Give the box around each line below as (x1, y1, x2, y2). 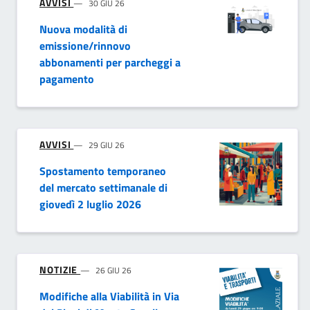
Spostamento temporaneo (39, 162, 166, 179)
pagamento (39, 70, 94, 87)
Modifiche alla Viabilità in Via (39, 287, 179, 304)
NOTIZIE (39, 262, 81, 277)
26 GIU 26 (95, 263, 132, 277)
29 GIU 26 (89, 138, 125, 152)
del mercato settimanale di (39, 179, 167, 196)
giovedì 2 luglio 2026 (39, 195, 141, 212)
